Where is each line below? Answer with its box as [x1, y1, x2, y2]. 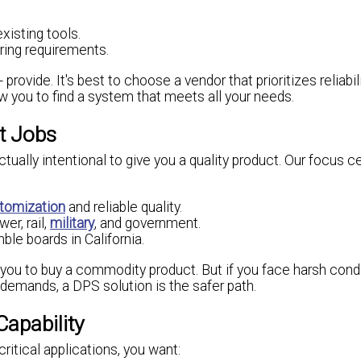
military [50, 215, 94, 232]
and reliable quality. [65, 199, 182, 216]
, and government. [94, 215, 201, 232]
